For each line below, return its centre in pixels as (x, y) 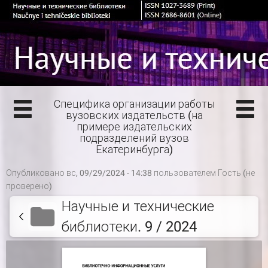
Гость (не (236, 173)
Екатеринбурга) (134, 149)
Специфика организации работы (134, 104)
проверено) (29, 186)
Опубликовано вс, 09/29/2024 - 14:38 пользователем (112, 173)
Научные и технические (138, 206)
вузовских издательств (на (134, 115)
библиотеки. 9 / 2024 (130, 227)
